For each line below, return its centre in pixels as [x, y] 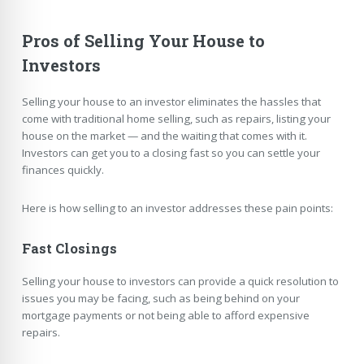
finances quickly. [63, 169]
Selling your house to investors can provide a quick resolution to [180, 281]
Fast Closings [69, 249]
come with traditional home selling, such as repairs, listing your [176, 118]
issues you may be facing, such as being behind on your [160, 298]
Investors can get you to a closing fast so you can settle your [171, 152]
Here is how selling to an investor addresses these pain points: [177, 208]
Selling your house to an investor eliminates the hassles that [171, 101]
